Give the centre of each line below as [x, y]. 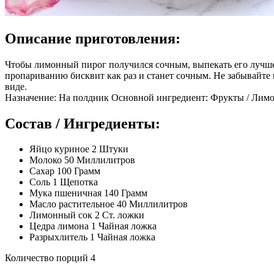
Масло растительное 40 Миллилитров [109, 204]
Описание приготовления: [93, 38]
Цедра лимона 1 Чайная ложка [93, 226]
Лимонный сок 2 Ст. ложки [87, 215]
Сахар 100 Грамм [65, 171]
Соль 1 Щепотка [64, 182]
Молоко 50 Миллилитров [82, 160]
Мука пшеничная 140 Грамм [88, 193]
